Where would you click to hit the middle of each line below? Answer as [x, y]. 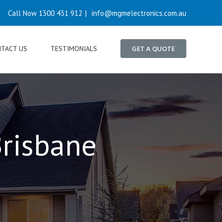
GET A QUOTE [153, 49]
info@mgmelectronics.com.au [138, 13]
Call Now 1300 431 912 [45, 13]
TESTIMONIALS [74, 49]
